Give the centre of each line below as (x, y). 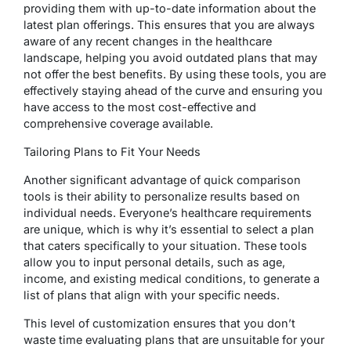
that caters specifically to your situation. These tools (165, 245)
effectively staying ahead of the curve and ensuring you (173, 90)
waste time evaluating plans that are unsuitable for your (174, 339)
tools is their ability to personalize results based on (162, 196)
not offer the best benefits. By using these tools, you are (175, 74)
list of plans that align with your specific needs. (152, 295)
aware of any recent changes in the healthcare (148, 41)
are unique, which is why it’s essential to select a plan (169, 229)
